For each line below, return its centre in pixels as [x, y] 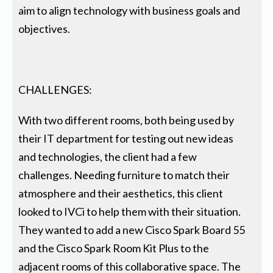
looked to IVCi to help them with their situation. [130, 212]
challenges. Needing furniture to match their [124, 175]
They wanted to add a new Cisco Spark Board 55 [132, 230]
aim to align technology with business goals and [129, 11]
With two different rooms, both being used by [126, 120]
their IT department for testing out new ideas [126, 139]
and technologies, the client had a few [108, 157]
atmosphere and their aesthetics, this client [121, 193]
